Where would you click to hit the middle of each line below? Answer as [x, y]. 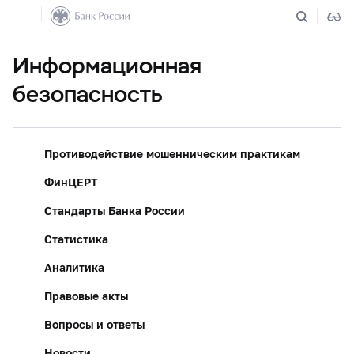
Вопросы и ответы [94, 324]
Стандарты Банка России [115, 211]
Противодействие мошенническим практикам [172, 154]
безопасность [87, 94]
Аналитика [74, 267]
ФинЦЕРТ [71, 182]
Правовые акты [86, 296]
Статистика [76, 239]
